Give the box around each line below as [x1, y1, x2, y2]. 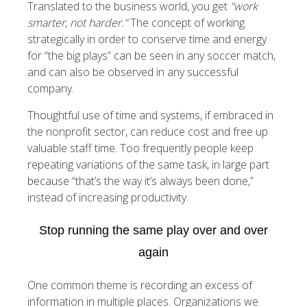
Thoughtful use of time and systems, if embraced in [27, 108, 273, 123]
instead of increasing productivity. [27, 190, 188, 205]
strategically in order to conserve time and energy [27, 32, 267, 47]
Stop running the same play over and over [39, 223, 268, 237]
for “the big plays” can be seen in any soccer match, [27, 48, 275, 63]
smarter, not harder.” [27, 15, 127, 30]
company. [27, 81, 74, 96]
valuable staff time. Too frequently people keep [27, 140, 254, 156]
